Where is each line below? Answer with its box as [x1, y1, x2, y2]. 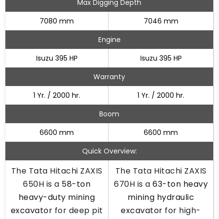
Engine [98, 35, 121, 44]
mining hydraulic [128, 192, 194, 203]
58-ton [62, 178, 90, 190]
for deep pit [52, 205, 103, 216]
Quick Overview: [82, 146, 137, 156]
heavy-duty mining [18, 192, 95, 203]
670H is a [114, 178, 153, 190]
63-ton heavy [153, 178, 208, 190]
